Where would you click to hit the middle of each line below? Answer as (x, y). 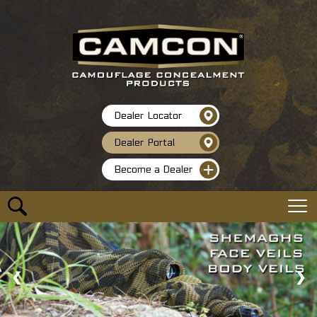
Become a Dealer (154, 170)
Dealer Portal (144, 143)
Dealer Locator (148, 116)
